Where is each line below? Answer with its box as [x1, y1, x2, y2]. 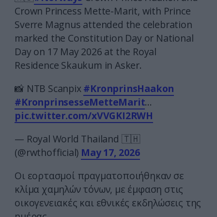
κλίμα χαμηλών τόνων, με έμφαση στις [15, 183, 184, 196]
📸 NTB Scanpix [15, 82, 84, 95]
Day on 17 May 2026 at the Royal [15, 45, 156, 59]
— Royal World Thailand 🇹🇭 [15, 132, 141, 146]
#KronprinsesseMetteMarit [15, 95, 145, 109]
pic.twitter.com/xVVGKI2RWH [15, 109, 153, 123]
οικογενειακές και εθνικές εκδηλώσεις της [15, 196, 201, 210]
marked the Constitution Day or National [15, 31, 194, 45]
